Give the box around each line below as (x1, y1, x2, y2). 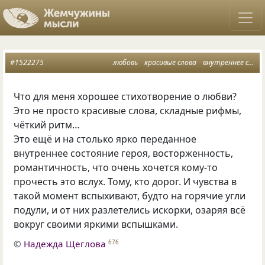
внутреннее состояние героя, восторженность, (14, 147, 234, 160)
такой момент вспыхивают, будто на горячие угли (14, 189, 246, 202)
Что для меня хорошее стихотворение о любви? (14, 90, 237, 103)
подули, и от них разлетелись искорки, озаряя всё (14, 203, 246, 216)
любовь (112, 57, 138, 67)
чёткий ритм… (14, 118, 80, 131)
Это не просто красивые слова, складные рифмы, (14, 104, 242, 117)
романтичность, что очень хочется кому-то (14, 161, 218, 174)
